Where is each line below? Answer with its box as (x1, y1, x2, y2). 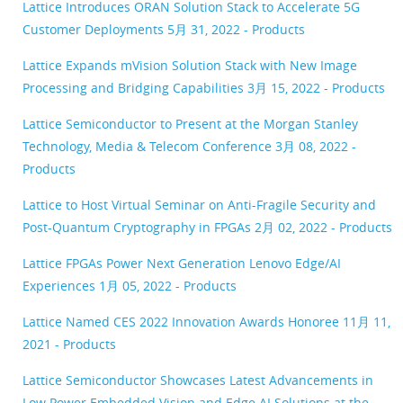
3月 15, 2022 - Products (247, 78, 385, 96)
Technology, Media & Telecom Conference (22, 137, 275, 155)
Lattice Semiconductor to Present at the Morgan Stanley (22, 114, 358, 132)
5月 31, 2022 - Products (167, 20, 305, 38)
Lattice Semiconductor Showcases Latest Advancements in (22, 371, 373, 389)
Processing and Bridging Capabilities (22, 78, 247, 96)
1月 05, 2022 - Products (99, 276, 237, 294)
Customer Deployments (22, 20, 167, 38)
